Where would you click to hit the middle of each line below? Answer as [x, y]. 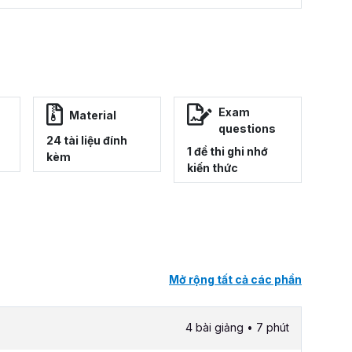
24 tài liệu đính [87, 141]
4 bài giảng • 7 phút [237, 328]
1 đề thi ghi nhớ [227, 152]
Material [93, 115]
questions [247, 129]
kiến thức [213, 168]
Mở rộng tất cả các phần [235, 280]
